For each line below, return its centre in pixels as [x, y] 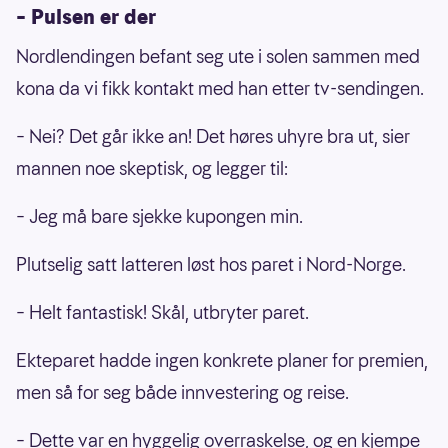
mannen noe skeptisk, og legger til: [152, 168]
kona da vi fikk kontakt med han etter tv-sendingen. [220, 88]
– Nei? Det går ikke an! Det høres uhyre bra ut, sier [213, 136]
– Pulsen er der [86, 16]
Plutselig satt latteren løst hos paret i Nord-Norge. [211, 264]
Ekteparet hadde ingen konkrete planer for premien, [222, 360]
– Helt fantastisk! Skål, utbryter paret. [162, 312]
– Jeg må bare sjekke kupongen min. [159, 216]
